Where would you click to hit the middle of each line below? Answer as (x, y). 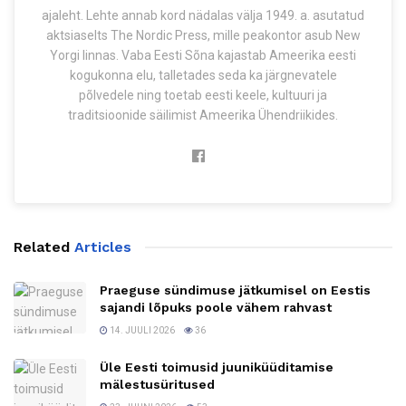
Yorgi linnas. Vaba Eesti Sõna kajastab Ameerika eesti (203, 55)
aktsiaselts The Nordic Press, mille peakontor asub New (203, 35)
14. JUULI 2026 (141, 330)
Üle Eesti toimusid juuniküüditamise (217, 367)
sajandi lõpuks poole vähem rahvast (216, 307)
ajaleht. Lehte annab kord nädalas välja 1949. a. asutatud (203, 15)
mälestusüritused (157, 384)
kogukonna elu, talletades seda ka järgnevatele (203, 75)
